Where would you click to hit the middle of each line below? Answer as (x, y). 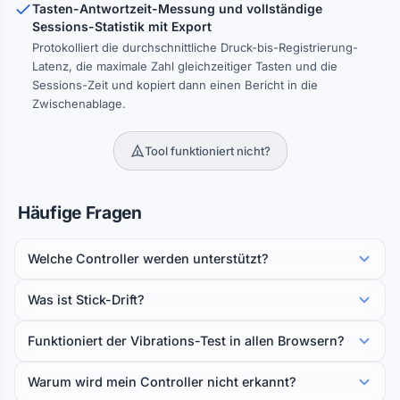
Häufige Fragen (80, 212)
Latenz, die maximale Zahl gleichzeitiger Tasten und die (185, 66)
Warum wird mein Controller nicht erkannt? (162, 382)
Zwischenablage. (79, 104)
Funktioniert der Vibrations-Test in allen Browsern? (186, 341)
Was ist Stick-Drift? (86, 300)
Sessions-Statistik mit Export (122, 26)
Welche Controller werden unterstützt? (148, 258)
